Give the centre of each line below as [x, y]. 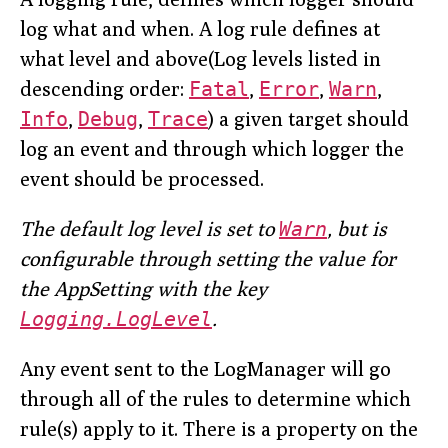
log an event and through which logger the [212, 149]
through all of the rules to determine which [215, 399]
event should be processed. [142, 179]
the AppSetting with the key [143, 289]
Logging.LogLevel [116, 319]
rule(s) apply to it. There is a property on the [219, 429]
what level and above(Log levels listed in [200, 59]
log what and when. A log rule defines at [200, 29]
